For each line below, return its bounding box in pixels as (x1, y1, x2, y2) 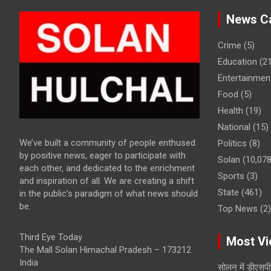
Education (217, 56, 257, 68)
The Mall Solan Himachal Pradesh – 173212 (19, 244, 191, 255)
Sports (217, 171, 244, 182)
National (217, 122, 250, 133)
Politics (217, 138, 247, 149)
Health (217, 105, 243, 117)
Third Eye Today (19, 231, 82, 243)
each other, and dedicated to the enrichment (19, 162, 195, 174)
